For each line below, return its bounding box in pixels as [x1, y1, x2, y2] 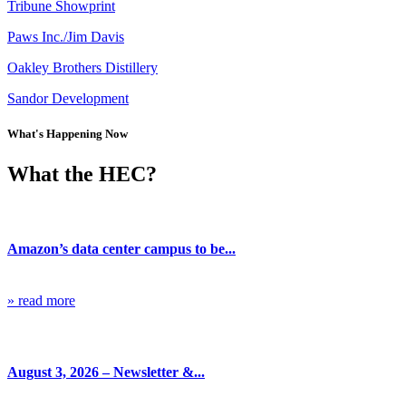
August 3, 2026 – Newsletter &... [7, 363, 205, 380]
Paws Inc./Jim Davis [7, 29, 124, 45]
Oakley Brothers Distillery [7, 60, 158, 76]
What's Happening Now [7, 127, 128, 141]
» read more [7, 293, 75, 309]
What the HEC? [7, 161, 157, 186]
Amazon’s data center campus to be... [7, 241, 236, 256]
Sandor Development [7, 91, 129, 107]
